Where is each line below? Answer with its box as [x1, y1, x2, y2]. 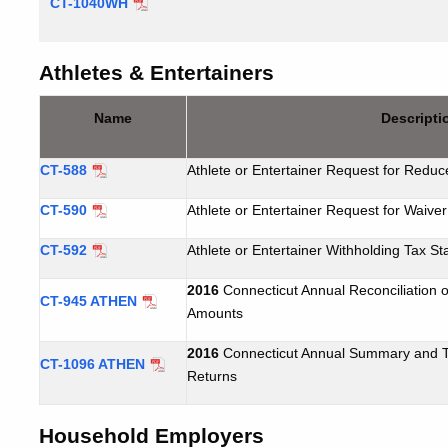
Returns [187, 367, 237, 384]
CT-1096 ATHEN [40, 355, 145, 372]
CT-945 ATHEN [40, 292, 137, 309]
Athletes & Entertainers [39, 60, 274, 84]
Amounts [187, 304, 243, 321]
